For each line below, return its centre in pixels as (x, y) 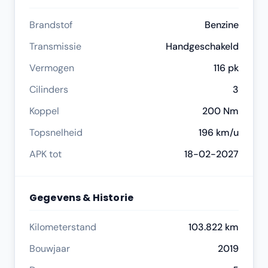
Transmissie (55, 46)
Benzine (222, 25)
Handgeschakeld (202, 46)
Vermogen (52, 68)
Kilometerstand (63, 227)
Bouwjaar (50, 249)
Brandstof (51, 25)
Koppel (44, 111)
